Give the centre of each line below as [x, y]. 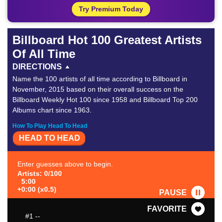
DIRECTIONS [37, 67]
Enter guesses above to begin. [65, 164]
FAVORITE [167, 209]
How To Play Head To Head [50, 126]
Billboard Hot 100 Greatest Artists [107, 40]
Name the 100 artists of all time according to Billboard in [100, 79]
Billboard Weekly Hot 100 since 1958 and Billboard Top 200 [105, 100]
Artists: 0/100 [40, 174]
